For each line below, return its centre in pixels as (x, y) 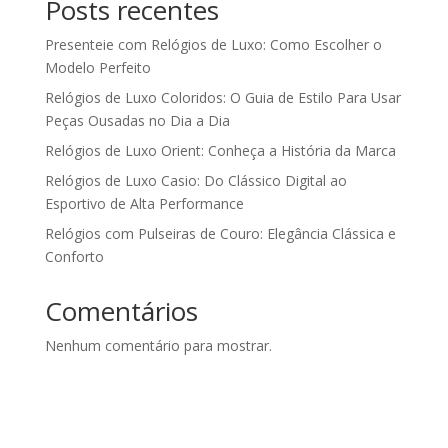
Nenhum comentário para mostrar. (158, 346)
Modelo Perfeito (97, 68)
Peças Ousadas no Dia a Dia (137, 121)
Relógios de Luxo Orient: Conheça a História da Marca (220, 151)
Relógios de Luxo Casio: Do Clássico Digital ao (195, 181)
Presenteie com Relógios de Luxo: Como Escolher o (213, 45)
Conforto (74, 257)
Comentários (121, 311)
